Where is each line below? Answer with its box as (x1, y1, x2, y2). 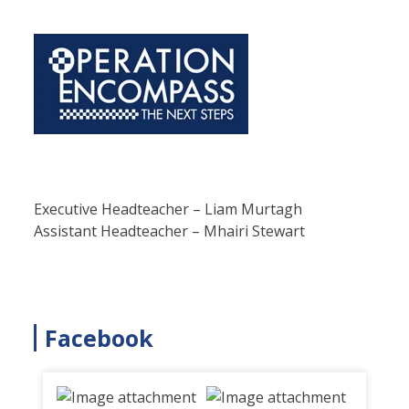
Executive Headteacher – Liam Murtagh (34, 199, 302, 219)
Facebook (45, 322, 153, 353)
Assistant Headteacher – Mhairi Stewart (34, 221, 305, 241)
